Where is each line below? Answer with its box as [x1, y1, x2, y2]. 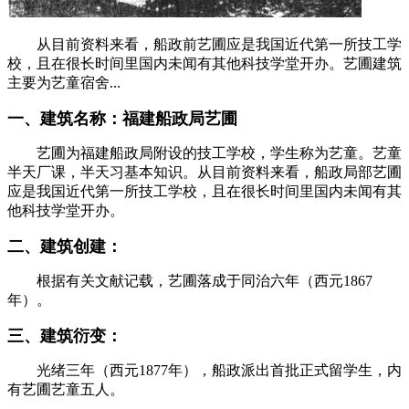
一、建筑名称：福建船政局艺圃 [7, 109, 237, 128]
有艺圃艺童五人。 [7, 381, 124, 397]
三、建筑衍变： [7, 326, 122, 345]
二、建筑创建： [7, 236, 122, 256]
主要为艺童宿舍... [7, 74, 121, 90]
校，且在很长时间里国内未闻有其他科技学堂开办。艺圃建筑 [7, 55, 402, 71]
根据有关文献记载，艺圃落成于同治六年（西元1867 [7, 272, 372, 288]
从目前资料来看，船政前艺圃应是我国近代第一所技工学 [7, 36, 402, 52]
